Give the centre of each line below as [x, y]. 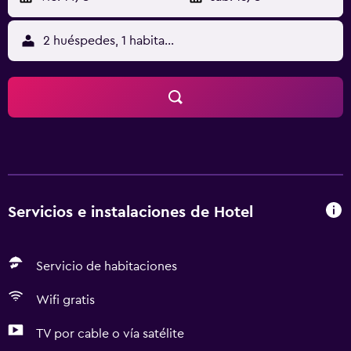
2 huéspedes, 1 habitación [116, 41]
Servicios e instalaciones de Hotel [130, 212]
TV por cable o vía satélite [110, 334]
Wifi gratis [65, 300]
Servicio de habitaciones [107, 266]
